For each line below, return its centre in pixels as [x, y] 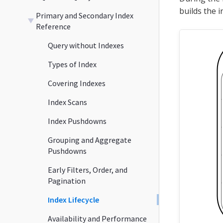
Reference [53, 26]
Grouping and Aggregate [90, 140]
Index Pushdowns [77, 121]
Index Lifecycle [73, 199]
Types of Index [72, 64]
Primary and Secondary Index [85, 15]
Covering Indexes [77, 83]
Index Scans [67, 102]
